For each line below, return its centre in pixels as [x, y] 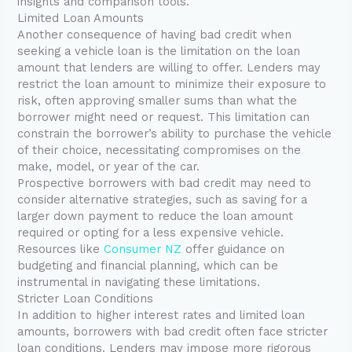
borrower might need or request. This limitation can [164, 117]
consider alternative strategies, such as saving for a [163, 200]
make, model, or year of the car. [109, 167]
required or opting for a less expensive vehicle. [151, 233]
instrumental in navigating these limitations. [139, 282]
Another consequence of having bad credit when [155, 35]
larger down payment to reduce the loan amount [156, 216]
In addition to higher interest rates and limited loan [161, 315]
